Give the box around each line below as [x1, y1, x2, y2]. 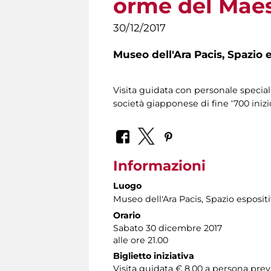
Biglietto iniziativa [113, 250, 194, 261]
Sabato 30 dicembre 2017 [113, 222, 222, 233]
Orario [113, 209, 140, 221]
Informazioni [113, 157, 206, 174]
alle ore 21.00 [113, 234, 168, 246]
